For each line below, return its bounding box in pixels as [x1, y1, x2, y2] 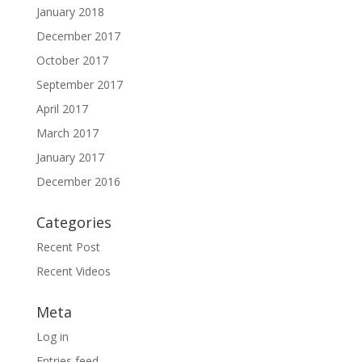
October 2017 [36, 53, 108, 69]
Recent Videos [36, 263, 111, 280]
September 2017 [36, 77, 123, 93]
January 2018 [36, 4, 104, 20]
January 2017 [36, 149, 104, 166]
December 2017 [36, 28, 120, 44]
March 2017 [36, 125, 99, 141]
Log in [36, 329, 69, 345]
